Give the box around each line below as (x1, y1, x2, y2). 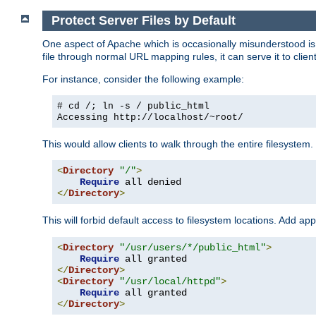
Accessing (57, 111, 114, 123)
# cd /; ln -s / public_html (57, 100, 209, 111)
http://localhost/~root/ (114, 111, 243, 123)
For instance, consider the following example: (42, 73, 244, 85)
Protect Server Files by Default (51, 13, 236, 28)
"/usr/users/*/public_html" (119, 241, 266, 253)
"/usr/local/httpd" (119, 275, 221, 287)
